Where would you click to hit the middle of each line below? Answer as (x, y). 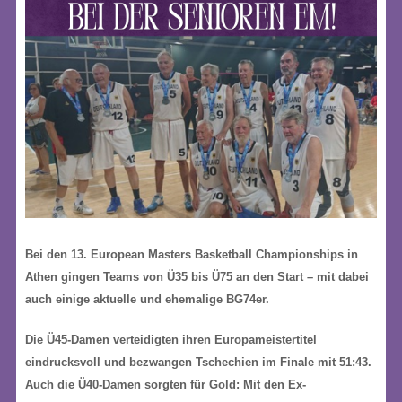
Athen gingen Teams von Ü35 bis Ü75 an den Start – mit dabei (197, 277)
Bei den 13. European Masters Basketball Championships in (192, 254)
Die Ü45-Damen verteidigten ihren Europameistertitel (171, 340)
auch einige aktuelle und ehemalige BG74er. (147, 299)
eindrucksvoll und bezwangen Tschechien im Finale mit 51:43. (198, 362)
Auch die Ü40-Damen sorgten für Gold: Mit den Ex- (166, 385)
